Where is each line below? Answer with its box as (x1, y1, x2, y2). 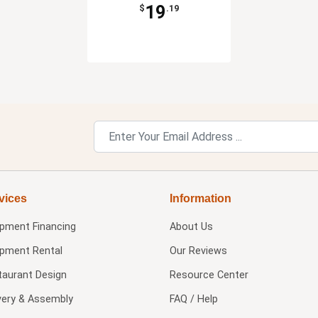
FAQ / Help (169, 293, 218, 306)
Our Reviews (169, 245, 227, 258)
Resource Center (169, 269, 248, 282)
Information (169, 192, 231, 205)
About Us (169, 221, 213, 234)
